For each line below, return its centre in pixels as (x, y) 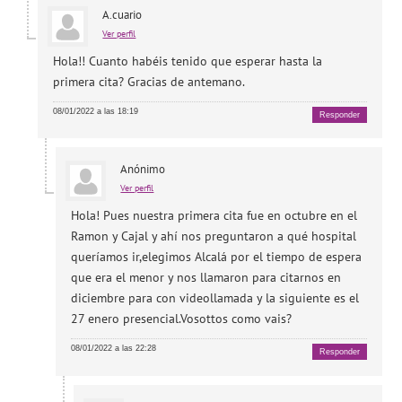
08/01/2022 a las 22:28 (114, 349)
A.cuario (122, 14)
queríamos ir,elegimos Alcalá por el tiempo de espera (217, 257)
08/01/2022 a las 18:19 (96, 111)
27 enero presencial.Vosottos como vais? (182, 319)
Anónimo (143, 170)
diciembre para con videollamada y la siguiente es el (215, 298)
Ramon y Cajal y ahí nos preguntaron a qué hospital (214, 236)
